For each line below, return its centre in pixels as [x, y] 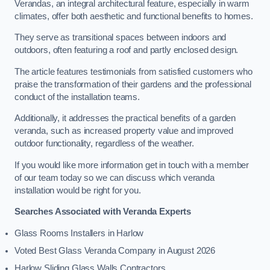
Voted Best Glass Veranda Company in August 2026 [115, 250]
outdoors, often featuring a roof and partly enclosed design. [127, 50]
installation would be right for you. [78, 190]
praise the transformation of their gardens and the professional [133, 84]
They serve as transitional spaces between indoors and [121, 38]
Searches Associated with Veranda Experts [103, 212]
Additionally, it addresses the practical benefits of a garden [125, 118]
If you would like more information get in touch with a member [132, 165]
